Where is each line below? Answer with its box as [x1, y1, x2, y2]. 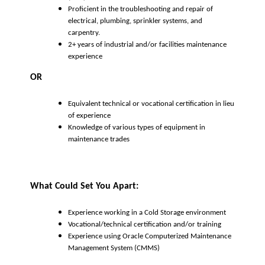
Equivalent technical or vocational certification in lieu [68, 99, 234, 108]
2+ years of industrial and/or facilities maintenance [68, 40, 227, 49]
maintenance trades [68, 135, 131, 143]
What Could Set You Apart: [30, 181, 138, 191]
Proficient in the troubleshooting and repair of [68, 5, 213, 13]
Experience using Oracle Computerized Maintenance [68, 232, 231, 240]
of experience [68, 111, 114, 119]
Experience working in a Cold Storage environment [68, 208, 226, 216]
